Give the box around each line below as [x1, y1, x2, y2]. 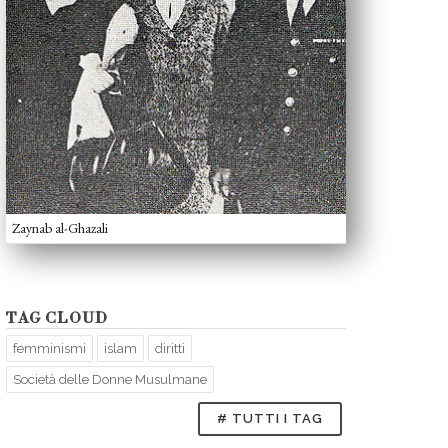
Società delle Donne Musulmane [13, 372, 207, 388]
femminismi [13, 341, 86, 357]
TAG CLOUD [6, 309, 108, 329]
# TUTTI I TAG [217, 411, 323, 427]
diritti [155, 341, 185, 357]
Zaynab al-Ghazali [12, 219, 108, 238]
